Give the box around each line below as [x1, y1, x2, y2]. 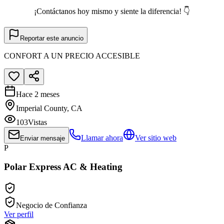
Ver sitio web [135, 133, 176, 142]
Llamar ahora [81, 133, 123, 142]
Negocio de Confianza [16, 201, 87, 210]
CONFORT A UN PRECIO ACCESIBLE [4, 51, 140, 60]
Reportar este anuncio [20, 34, 83, 42]
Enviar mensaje [20, 134, 65, 142]
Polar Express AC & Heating [4, 161, 122, 172]
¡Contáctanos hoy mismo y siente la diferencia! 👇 [34, 6, 190, 15]
